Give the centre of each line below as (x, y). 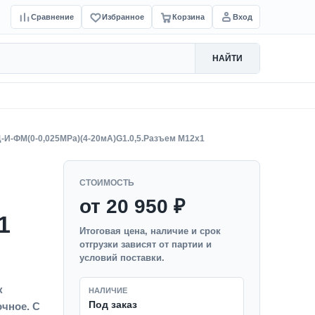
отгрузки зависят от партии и (146, 244)
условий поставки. (122, 258)
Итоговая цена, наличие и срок (150, 231)
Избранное (123, 17)
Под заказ (113, 304)
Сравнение (52, 17)
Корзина (188, 17)
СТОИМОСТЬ (107, 183)
